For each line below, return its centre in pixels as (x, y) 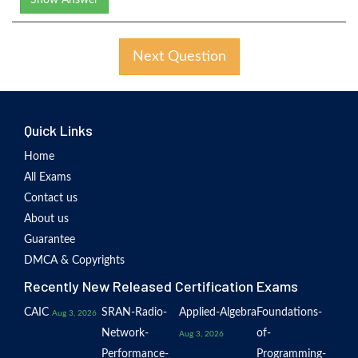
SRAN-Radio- (134, 313)
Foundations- (289, 313)
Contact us (51, 199)
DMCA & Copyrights (74, 261)
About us (46, 219)
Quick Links (58, 131)
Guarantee (50, 240)
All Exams (48, 178)
